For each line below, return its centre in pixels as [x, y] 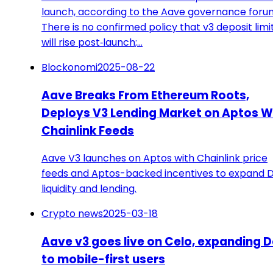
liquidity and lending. [89, 189]
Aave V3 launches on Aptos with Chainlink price [154, 158]
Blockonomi [69, 67]
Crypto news [72, 214]
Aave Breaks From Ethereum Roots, [145, 95]
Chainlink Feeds [88, 130]
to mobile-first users [103, 259]
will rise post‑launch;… [92, 42]
